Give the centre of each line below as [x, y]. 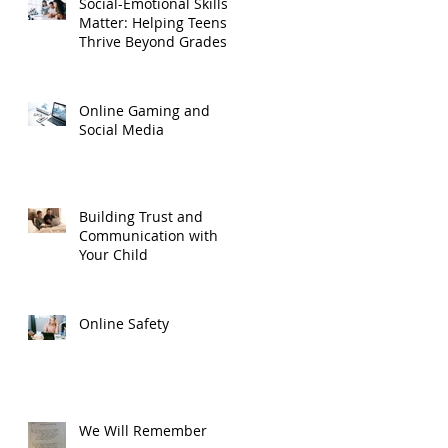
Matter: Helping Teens [153, 22]
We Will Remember [143, 430]
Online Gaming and [144, 110]
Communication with [148, 235]
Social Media [121, 129]
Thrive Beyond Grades [153, 41]
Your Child [113, 254]
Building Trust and [141, 216]
